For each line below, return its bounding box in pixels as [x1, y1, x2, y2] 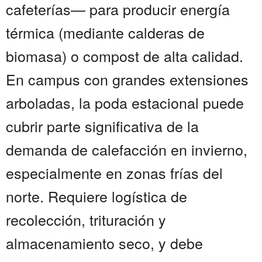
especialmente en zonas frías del [6, 162, 223, 184]
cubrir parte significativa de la [6, 115, 199, 137]
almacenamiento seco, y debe [6, 232, 203, 254]
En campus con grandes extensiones [6, 68, 249, 90]
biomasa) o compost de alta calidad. [6, 45, 243, 67]
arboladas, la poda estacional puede [6, 92, 244, 113]
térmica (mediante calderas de [6, 22, 205, 43]
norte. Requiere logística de [6, 185, 187, 207]
